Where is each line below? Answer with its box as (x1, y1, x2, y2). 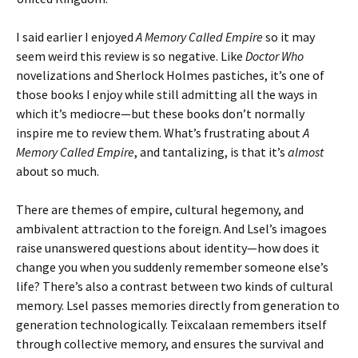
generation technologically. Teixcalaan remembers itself (16, 316, 327, 332)
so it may (263, 29, 315, 45)
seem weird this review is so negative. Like (16, 48, 245, 64)
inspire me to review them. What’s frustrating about (16, 125, 303, 141)
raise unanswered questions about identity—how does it (16, 240, 320, 256)
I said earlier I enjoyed (16, 29, 136, 45)
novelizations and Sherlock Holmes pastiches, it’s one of (16, 67, 324, 83)
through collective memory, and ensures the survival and (16, 336, 324, 352)
